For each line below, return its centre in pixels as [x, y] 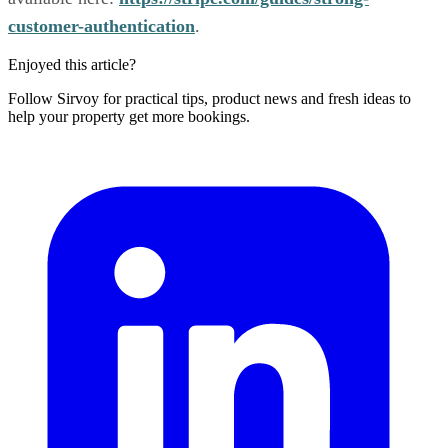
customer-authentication [101, 25]
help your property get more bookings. [129, 116]
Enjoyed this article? [72, 64]
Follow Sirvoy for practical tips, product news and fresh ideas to [209, 98]
